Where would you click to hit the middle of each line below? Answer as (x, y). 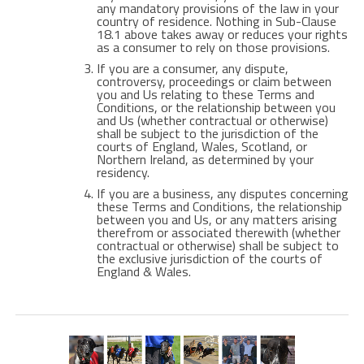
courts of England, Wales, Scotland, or (201, 146)
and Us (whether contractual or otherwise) (212, 120)
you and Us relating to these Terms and (205, 94)
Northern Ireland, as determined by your (205, 159)
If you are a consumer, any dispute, (192, 68)
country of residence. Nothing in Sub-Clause (216, 21)
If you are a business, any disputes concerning (222, 193)
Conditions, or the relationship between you (216, 107)
